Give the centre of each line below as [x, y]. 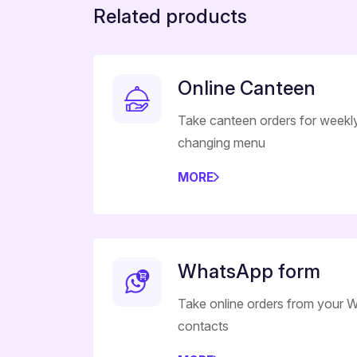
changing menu [222, 143]
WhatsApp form [249, 272]
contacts [203, 326]
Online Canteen [247, 88]
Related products [170, 17]
